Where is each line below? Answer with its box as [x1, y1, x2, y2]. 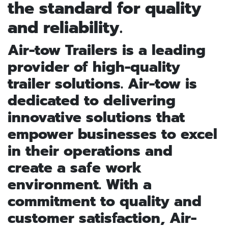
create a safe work [8, 157, 141, 179]
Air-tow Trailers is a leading [8, 39, 206, 62]
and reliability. [8, 15, 123, 41]
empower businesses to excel [8, 123, 217, 146]
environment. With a [8, 174, 152, 196]
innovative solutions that [8, 106, 185, 129]
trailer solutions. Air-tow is [8, 73, 197, 95]
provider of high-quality [8, 56, 180, 78]
